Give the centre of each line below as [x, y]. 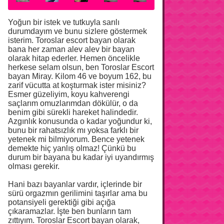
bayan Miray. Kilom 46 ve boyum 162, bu [80, 76]
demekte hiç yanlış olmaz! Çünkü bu [72, 148]
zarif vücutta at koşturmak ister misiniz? [77, 85]
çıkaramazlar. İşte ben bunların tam [69, 211]
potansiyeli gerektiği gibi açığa [62, 202]
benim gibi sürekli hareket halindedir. [73, 112]
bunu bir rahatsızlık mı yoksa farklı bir [73, 130]
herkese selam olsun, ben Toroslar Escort [81, 67]
